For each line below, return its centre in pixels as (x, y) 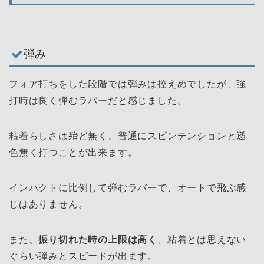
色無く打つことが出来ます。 (73, 152)
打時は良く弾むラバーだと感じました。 (98, 100)
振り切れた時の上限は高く (98, 239)
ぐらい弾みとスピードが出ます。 (83, 256)
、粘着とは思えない (202, 239)
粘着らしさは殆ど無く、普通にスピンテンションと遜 (128, 136)
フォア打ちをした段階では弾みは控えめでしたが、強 (128, 84)
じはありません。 (49, 204)
